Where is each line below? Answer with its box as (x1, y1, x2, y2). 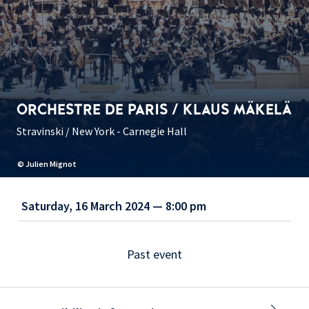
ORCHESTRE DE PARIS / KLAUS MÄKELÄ (17, 102, 292, 118)
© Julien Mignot (17, 159, 77, 170)
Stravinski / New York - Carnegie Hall (17, 124, 187, 139)
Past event (127, 246, 182, 263)
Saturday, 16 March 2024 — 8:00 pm (21, 198, 206, 215)
